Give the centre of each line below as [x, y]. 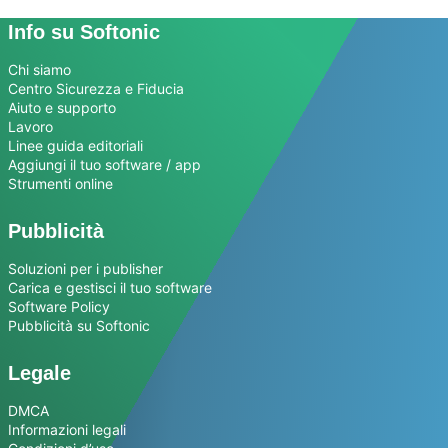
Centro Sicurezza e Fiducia [96, 88]
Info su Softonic [84, 31]
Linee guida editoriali [75, 145]
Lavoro [30, 126]
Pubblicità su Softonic [79, 325]
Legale [39, 372]
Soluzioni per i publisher [85, 268]
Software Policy [59, 306]
